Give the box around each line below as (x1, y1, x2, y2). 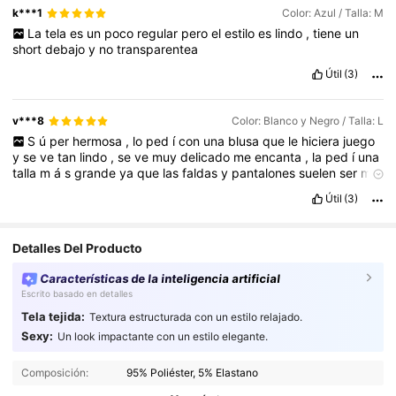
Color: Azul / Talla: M (281, 6, 384, 20)
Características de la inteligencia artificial (39, 270, 282, 286)
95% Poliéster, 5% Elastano (126, 365, 259, 379)
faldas (182, 165, 222, 181)
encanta (255, 149, 306, 165)
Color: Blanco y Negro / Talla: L (231, 114, 384, 128)
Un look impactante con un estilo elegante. (57, 329, 268, 343)
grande (74, 165, 120, 181)
